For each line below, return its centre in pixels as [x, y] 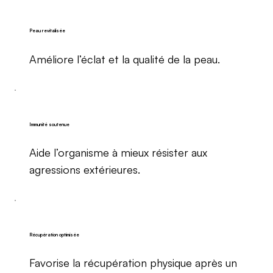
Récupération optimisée [54, 234]
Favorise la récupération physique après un [133, 263]
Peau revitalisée [47, 31]
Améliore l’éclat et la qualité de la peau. [124, 59]
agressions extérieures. [84, 170]
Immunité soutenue [49, 124]
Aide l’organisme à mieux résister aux [118, 153]
